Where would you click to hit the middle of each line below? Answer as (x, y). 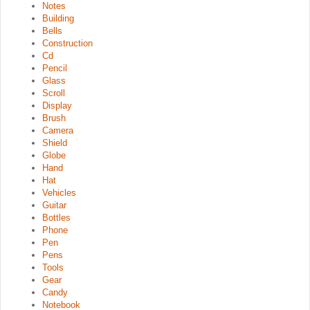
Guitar (54, 205)
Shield (55, 143)
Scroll (54, 93)
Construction (67, 43)
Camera (58, 130)
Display (57, 105)
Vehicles (59, 192)
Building (58, 18)
